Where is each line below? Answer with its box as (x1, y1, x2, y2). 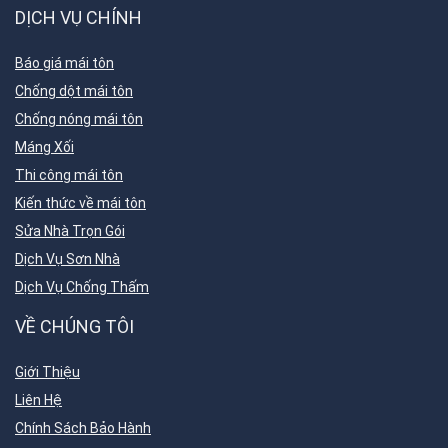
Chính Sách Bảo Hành (15, 420, 151, 436)
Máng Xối (15, 139, 74, 155)
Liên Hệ (15, 392, 62, 408)
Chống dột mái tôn (15, 83, 133, 99)
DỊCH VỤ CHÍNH (15, 7, 142, 28)
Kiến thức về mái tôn (15, 195, 146, 211)
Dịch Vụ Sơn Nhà (15, 251, 120, 267)
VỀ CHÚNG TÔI (15, 316, 134, 337)
